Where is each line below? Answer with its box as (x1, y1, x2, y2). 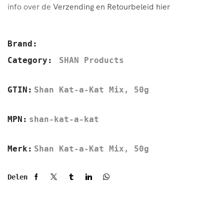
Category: (7, 55, 57, 65)
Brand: (7, 38, 37, 48)
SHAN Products (59, 55, 124, 65)
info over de (7, 1, 53, 12)
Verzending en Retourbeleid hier (53, 1, 170, 12)
